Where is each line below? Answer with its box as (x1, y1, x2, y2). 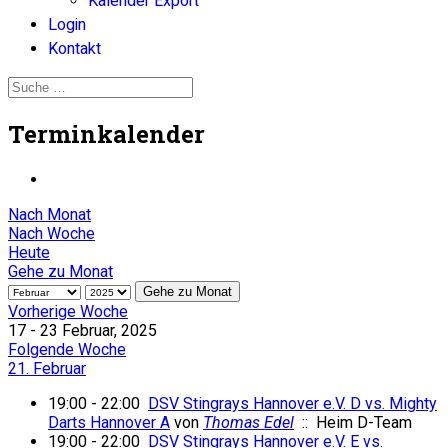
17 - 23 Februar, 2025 (8, 320, 157, 340)
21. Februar (8, 358, 86, 378)
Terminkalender (8, 117, 205, 150)
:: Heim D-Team (294, 412, 412, 432)
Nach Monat (8, 204, 91, 224)
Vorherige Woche (8, 301, 128, 321)
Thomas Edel (203, 412, 294, 432)
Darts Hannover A (48, 412, 170, 432)
